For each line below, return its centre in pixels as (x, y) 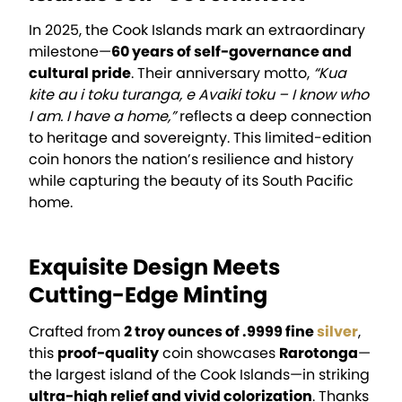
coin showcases (219, 353)
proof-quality (108, 353)
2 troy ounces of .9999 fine (220, 331)
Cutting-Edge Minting (148, 294)
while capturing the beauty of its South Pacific (191, 180)
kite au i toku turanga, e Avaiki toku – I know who (199, 94)
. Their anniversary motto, (222, 73)
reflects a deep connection (274, 116)
